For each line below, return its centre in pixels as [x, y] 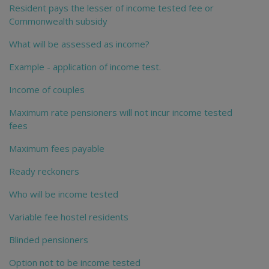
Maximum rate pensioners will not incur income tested [121, 112]
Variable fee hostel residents [69, 216]
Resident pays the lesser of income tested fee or [111, 8]
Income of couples [47, 89]
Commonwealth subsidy [58, 21]
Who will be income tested [64, 194]
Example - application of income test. [85, 66]
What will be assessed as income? [79, 44]
